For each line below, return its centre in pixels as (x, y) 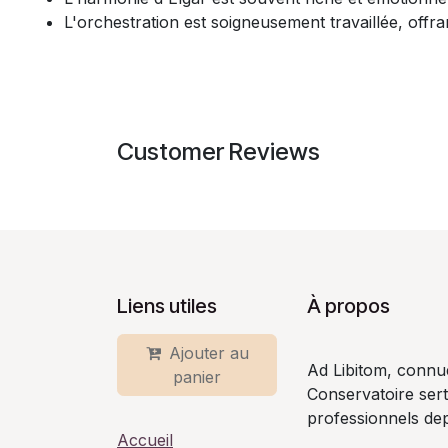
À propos (348, 306)
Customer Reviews (218, 151)
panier (197, 377)
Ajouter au (208, 353)
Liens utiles (167, 306)
